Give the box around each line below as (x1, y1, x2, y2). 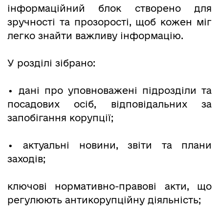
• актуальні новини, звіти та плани (7, 139, 212, 151)
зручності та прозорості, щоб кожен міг (7, 17, 212, 27)
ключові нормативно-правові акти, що (7, 180, 212, 192)
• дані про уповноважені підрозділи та (7, 85, 212, 96)
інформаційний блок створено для (7, 3, 212, 14)
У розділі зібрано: (7, 57, 95, 68)
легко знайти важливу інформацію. (7, 30, 183, 41)
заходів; (7, 153, 45, 164)
